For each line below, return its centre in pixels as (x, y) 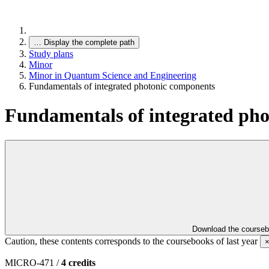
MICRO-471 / (33, 262)
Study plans (51, 54)
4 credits (78, 262)
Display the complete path (89, 42)
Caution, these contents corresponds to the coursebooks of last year (132, 241)
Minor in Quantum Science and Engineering (113, 75)
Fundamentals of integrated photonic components (122, 86)
